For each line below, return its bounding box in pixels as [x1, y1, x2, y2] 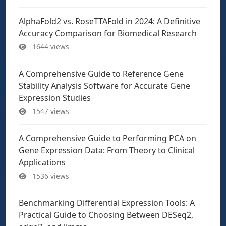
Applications [19, 157, 66, 168]
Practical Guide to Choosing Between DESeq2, [19, 209, 193, 220]
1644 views [30, 42, 69, 51]
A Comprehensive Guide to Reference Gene [19, 68, 184, 79]
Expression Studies [19, 92, 91, 103]
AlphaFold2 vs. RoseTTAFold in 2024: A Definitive [19, 16, 200, 27]
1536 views [30, 171, 69, 181]
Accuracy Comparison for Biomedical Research [19, 28, 197, 39]
